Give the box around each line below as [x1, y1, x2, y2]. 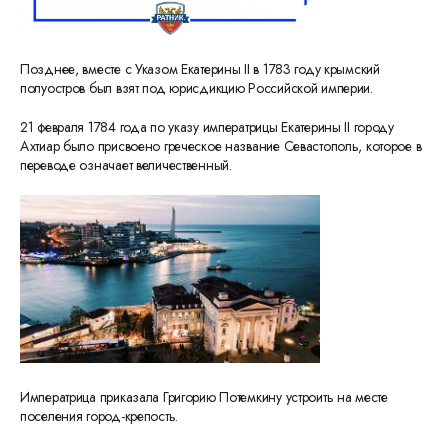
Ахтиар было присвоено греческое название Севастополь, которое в [20, 136, 422, 156]
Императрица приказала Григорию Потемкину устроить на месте [20, 387, 388, 407]
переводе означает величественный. [20, 155, 232, 175]
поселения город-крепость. [20, 406, 178, 426]
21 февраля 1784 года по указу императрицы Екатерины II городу [20, 117, 394, 137]
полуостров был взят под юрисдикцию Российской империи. [20, 78, 373, 98]
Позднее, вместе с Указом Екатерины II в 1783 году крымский [20, 59, 380, 79]
